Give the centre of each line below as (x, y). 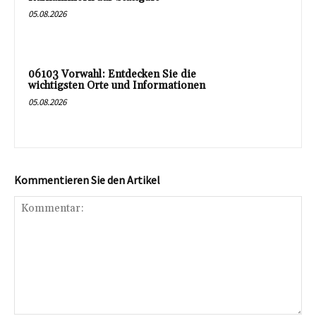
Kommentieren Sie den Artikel (87, 180)
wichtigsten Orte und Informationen (117, 86)
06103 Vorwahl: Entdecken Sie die (112, 75)
